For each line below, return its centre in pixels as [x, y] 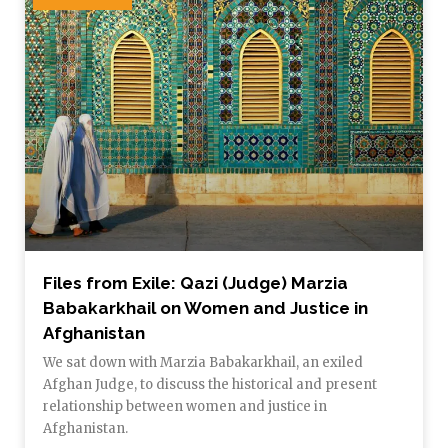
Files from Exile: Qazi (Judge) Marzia [195, 283]
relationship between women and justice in [185, 407]
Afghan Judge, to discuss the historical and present [210, 385]
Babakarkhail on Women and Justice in [205, 308]
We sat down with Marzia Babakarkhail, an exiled [203, 363]
